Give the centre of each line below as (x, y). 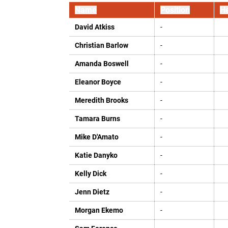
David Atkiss (94, 27)
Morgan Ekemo (99, 210)
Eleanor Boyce (98, 82)
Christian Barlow (101, 45)
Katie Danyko (96, 155)
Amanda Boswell (102, 64)
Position (175, 10)
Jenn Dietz (92, 192)
